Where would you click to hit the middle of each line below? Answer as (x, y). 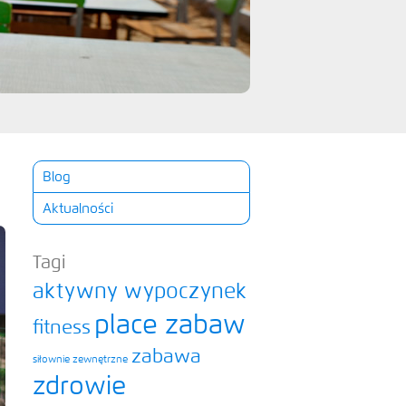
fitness (62, 328)
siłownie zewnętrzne (80, 360)
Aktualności (78, 209)
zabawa (166, 357)
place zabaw (170, 326)
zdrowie (79, 387)
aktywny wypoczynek (140, 292)
